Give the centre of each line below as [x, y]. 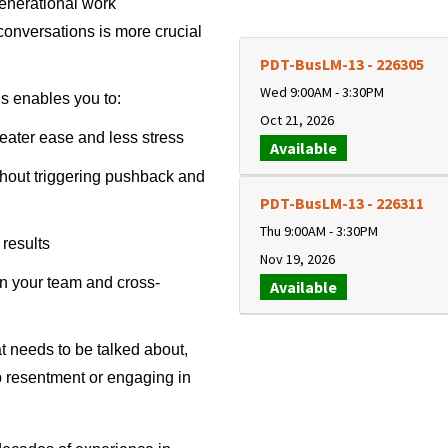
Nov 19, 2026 [297, 259]
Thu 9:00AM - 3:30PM [319, 231]
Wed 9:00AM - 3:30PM [322, 92]
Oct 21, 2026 [297, 120]
